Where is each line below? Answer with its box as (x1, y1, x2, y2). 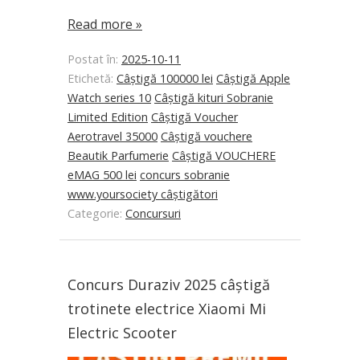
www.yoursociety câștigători (67, 186, 218, 202)
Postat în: (67, 51, 121, 67)
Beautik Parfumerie (67, 148, 169, 164)
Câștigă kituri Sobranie (154, 90, 273, 106)
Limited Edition (67, 109, 148, 125)
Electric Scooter (67, 323, 177, 343)
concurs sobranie (140, 167, 230, 183)
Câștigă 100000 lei (117, 71, 213, 87)
